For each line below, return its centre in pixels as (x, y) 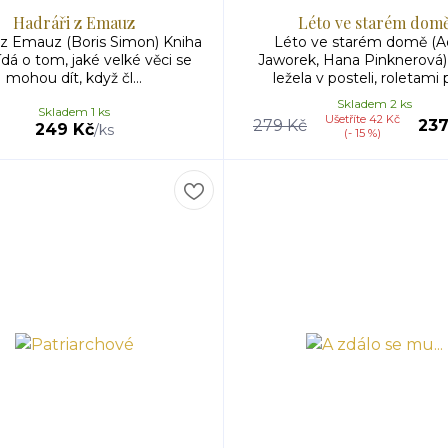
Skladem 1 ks (74, 111)
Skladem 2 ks (374, 103)
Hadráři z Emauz (74, 22)
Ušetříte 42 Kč (362, 119)
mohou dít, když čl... (74, 78)
